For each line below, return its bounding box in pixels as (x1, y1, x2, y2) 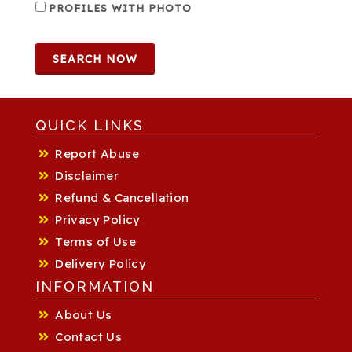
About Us (55, 306, 112, 322)
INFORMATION (35, 277, 154, 295)
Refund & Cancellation (55, 189, 189, 205)
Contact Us (55, 328, 123, 344)
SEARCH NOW (53, 51, 137, 66)
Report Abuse (55, 145, 139, 161)
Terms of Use (55, 233, 136, 249)
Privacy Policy (55, 211, 141, 227)
